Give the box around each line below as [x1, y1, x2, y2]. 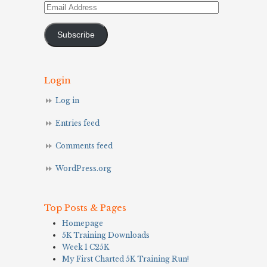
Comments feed [55, 141, 113, 150]
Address [44, 13, 73, 23]
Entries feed [55, 118, 100, 128]
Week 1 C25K [62, 242, 109, 252]
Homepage [62, 218, 103, 228]
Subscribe [57, 30, 95, 39]
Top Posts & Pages [44, 202, 126, 213]
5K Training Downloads [62, 230, 150, 240]
